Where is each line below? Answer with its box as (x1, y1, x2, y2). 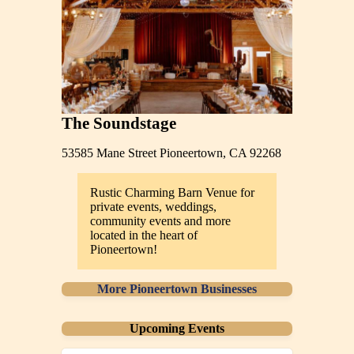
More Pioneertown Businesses (97, 282, 257, 296)
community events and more (90, 214, 232, 228)
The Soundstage (62, 113, 177, 133)
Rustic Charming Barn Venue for (90, 186, 255, 200)
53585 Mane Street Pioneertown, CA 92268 (62, 146, 282, 160)
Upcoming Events (130, 322, 224, 336)
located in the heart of (90, 228, 198, 243)
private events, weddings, (90, 200, 217, 214)
